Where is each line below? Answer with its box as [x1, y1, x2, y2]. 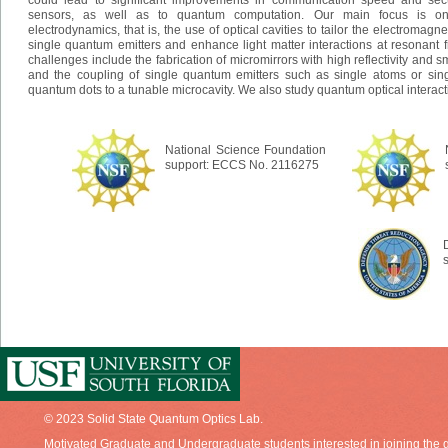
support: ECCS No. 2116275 [165, 158, 319, 172]
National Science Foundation [165, 143, 326, 157]
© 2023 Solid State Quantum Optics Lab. [44, 412, 263, 426]
